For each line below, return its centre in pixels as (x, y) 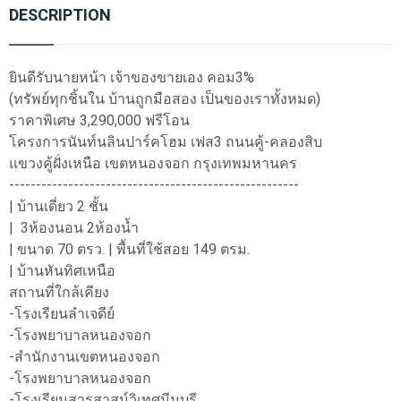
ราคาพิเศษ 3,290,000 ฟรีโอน (99, 121)
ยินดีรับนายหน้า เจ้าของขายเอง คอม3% (132, 78)
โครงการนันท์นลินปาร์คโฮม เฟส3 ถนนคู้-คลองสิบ (166, 142)
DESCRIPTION (60, 16)
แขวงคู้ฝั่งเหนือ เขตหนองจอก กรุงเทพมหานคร (153, 164)
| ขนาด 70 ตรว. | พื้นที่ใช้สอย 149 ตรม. (129, 250)
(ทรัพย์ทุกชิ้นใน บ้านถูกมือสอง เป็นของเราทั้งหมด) (165, 99)
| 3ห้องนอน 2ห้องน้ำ (74, 228)
